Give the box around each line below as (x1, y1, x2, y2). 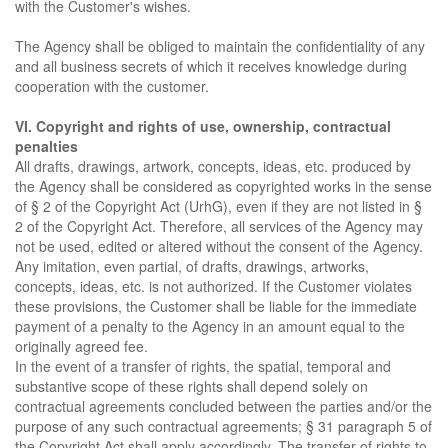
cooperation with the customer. (15, 76, 209, 96)
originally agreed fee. (15, 336, 148, 356)
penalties (15, 136, 78, 156)
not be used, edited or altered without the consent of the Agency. (15, 236, 423, 256)
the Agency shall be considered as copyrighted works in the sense (15, 176, 432, 196)
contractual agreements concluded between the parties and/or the (15, 396, 432, 416)
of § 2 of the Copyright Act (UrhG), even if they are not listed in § (15, 196, 422, 216)
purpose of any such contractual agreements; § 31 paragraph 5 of (15, 416, 432, 436)
